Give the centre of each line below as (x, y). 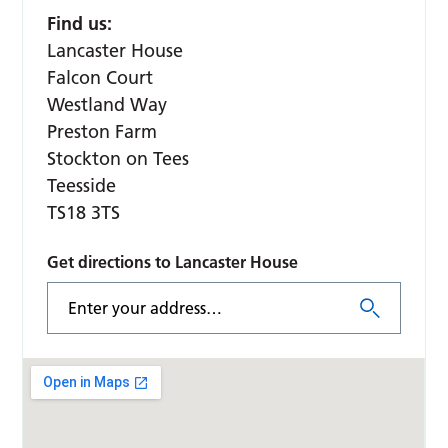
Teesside (82, 186)
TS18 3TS (84, 213)
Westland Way (107, 105)
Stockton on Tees (118, 159)
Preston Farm (102, 132)
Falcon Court (100, 78)
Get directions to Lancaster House (173, 262)
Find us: (80, 24)
